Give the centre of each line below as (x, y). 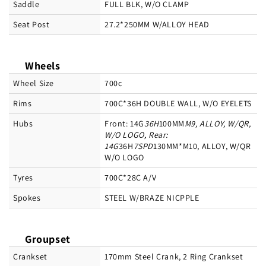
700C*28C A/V (131, 178)
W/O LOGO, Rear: (136, 135)
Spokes (27, 198)
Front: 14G (124, 124)
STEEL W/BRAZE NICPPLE (152, 198)
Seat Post (31, 25)
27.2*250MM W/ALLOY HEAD (157, 25)
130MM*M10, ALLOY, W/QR (202, 146)
